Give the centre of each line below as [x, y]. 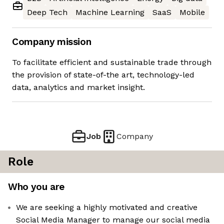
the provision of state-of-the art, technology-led [103, 75]
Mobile [192, 12]
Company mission [52, 42]
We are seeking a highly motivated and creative [107, 207]
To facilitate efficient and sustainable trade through [112, 62]
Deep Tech [47, 12]
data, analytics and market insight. [78, 87]
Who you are [36, 187]
